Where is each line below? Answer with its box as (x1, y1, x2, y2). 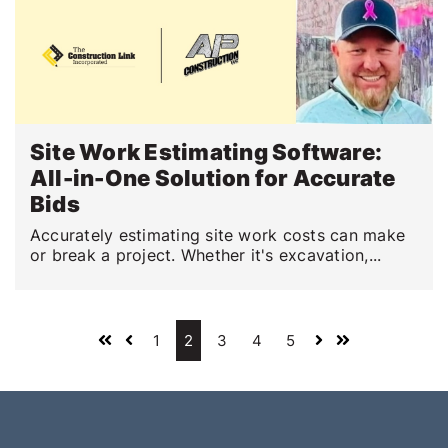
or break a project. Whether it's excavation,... (30, 244, 382, 265)
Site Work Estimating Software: (30, 138, 383, 165)
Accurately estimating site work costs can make (30, 224, 406, 245)
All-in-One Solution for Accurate (30, 164, 396, 191)
